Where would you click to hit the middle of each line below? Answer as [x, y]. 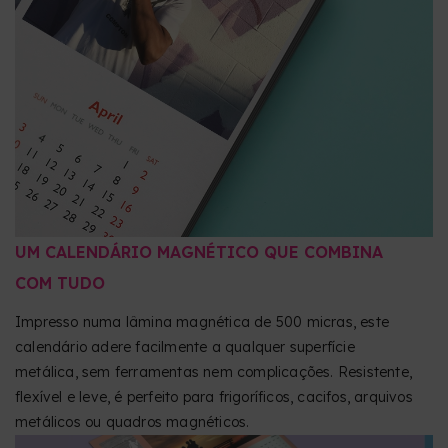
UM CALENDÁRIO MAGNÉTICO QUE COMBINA [199, 252]
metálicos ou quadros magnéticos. [132, 422]
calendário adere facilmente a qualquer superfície [185, 347]
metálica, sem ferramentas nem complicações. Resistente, [214, 372]
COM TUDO [60, 283]
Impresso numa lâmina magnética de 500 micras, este [202, 322]
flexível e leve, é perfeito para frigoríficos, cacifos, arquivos [214, 397]
